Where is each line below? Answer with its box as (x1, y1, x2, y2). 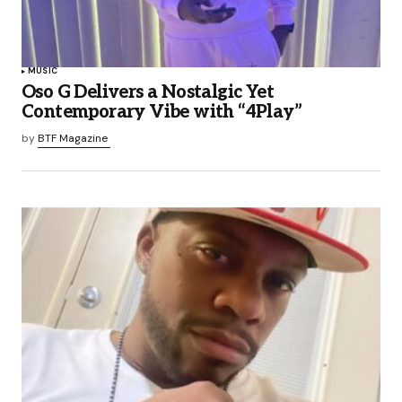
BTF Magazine (38, 131, 108, 146)
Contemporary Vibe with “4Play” (22, 101, 301, 124)
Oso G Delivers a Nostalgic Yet (22, 82, 274, 104)
